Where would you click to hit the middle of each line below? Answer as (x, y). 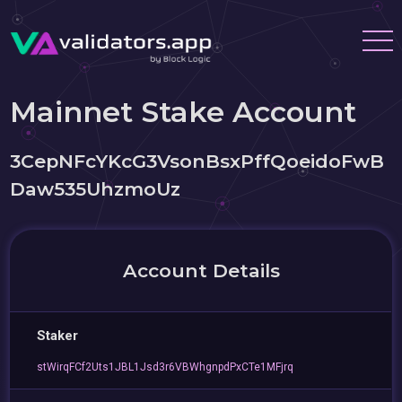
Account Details (201, 271)
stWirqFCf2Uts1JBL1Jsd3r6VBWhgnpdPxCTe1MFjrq (166, 367)
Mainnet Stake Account (184, 112)
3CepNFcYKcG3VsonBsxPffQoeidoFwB (197, 161)
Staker (58, 336)
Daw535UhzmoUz (96, 189)
